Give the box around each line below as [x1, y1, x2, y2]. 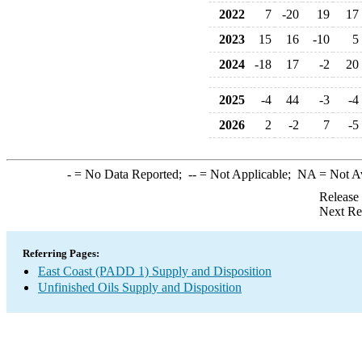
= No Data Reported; [70, 167, 188, 181]
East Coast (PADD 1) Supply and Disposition [38, 264, 271, 278]
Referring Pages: [23, 247, 99, 259]
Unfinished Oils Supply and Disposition [38, 280, 242, 294]
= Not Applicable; [196, 167, 297, 181]
